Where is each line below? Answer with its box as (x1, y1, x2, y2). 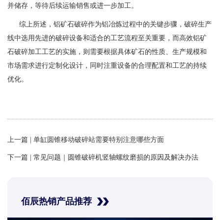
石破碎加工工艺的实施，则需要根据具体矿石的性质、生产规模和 (7, 48, 207, 55)
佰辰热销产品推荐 (21, 196, 92, 206)
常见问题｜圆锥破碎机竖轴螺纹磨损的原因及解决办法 (33, 153, 198, 161)
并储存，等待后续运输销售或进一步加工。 (7, 1, 138, 9)
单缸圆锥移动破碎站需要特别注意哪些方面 (33, 136, 164, 143)
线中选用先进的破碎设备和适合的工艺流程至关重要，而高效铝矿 (7, 34, 207, 42)
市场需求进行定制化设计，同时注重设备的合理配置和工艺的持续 (7, 61, 207, 69)
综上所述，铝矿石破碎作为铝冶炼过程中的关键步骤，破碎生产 (7, 20, 212, 28)
